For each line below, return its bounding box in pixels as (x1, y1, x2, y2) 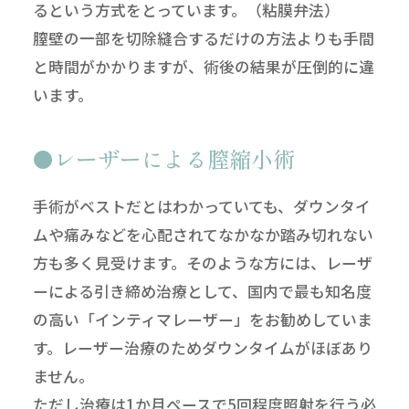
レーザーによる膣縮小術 (53, 142, 295, 174)
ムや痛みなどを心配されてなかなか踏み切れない (32, 223, 373, 246)
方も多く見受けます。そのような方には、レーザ (32, 251, 372, 274)
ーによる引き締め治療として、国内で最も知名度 (32, 279, 372, 302)
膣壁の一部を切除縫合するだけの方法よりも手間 (32, 26, 374, 49)
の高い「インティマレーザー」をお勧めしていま (32, 308, 372, 330)
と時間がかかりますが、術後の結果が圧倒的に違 (32, 55, 374, 78)
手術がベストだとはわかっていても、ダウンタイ (32, 194, 371, 217)
